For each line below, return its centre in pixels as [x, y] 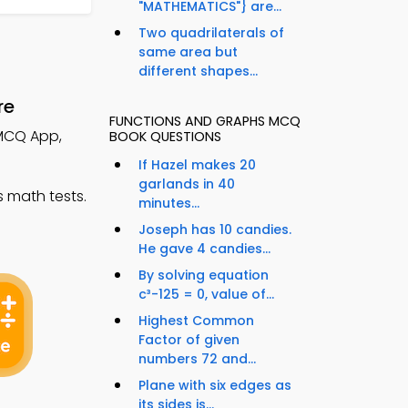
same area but [188, 52]
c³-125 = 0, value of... [206, 295]
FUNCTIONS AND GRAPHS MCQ [205, 122]
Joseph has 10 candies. [215, 230]
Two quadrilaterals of [211, 33]
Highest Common [196, 321]
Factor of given [189, 340]
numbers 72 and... [197, 359]
